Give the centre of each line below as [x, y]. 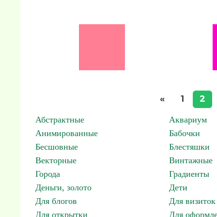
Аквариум [188, 120]
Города [48, 174]
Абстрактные [60, 120]
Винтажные [191, 160]
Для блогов [56, 201]
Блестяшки [189, 147]
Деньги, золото [63, 187]
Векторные [56, 160]
